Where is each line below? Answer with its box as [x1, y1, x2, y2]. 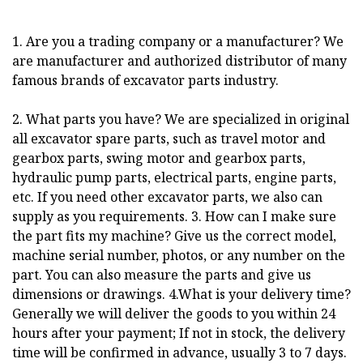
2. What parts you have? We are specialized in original [12, 110, 349, 129]
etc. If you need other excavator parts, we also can [12, 188, 322, 207]
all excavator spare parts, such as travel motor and [12, 130, 326, 148]
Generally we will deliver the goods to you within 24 [12, 305, 335, 323]
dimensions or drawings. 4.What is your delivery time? [12, 285, 351, 304]
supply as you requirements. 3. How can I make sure [12, 207, 336, 226]
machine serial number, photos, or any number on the [12, 246, 345, 265]
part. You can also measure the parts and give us [12, 266, 311, 284]
